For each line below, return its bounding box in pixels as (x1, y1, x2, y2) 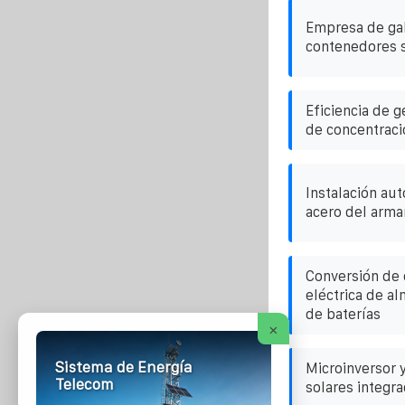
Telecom (54, 376, 114, 393)
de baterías (305, 306, 381, 322)
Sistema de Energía (54, 359, 193, 376)
